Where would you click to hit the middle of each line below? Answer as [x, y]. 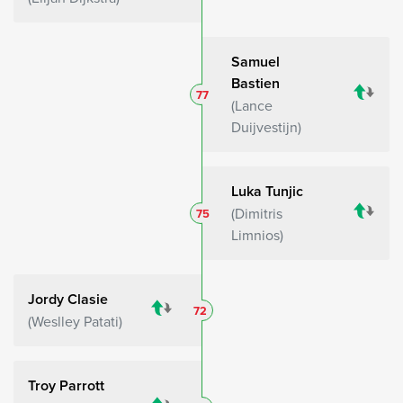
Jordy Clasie [68, 299]
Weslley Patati [75, 321]
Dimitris [258, 213]
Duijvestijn [264, 126]
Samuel [255, 61]
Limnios [255, 234]
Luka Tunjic [267, 191]
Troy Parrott [66, 385]
